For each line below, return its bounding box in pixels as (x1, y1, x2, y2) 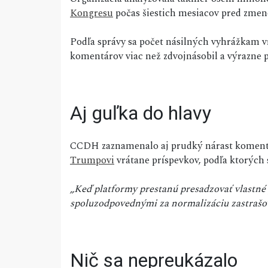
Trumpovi (70, 153, 114, 169)
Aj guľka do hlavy (70, 102, 211, 125)
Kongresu (70, 5, 113, 22)
